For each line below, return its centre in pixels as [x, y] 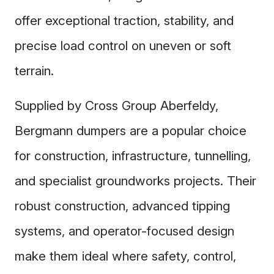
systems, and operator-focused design [124, 231]
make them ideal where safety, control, [125, 256]
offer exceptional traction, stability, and [124, 20]
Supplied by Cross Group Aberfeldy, [117, 105]
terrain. [34, 70]
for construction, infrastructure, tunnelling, [133, 155]
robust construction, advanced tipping [122, 206]
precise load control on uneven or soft [123, 45]
